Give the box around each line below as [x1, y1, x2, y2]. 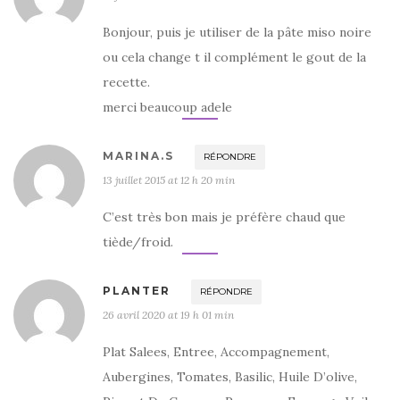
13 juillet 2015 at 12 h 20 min [103, 172, 235, 187]
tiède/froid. [103, 233, 173, 250]
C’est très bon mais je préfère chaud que [103, 208, 346, 225]
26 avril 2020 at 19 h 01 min [103, 307, 234, 321]
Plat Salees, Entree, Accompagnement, [103, 343, 329, 360]
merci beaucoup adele [103, 98, 232, 115]
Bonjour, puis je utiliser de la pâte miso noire [103, 23, 371, 40]
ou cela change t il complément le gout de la [103, 48, 366, 65]
